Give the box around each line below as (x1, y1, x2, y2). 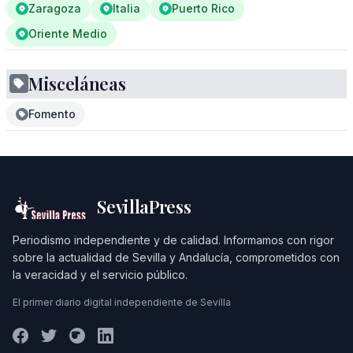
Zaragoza (28, 2, 81, 15)
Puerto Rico (172, 2, 235, 15)
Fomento (28, 107, 76, 121)
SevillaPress (97, 195, 191, 218)
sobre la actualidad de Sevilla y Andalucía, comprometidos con (13, 251, 340, 264)
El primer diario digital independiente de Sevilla (13, 296, 231, 308)
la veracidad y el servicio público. (13, 268, 188, 281)
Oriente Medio (28, 27, 107, 40)
